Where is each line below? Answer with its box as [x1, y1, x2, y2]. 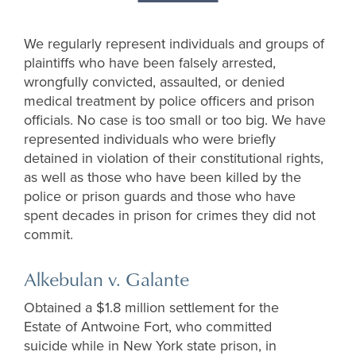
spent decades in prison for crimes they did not [24, 207, 315, 225]
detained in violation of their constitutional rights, [24, 149, 323, 168]
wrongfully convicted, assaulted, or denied [24, 73, 284, 91]
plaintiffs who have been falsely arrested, [24, 54, 276, 72]
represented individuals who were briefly [24, 130, 276, 149]
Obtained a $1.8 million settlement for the [24, 299, 279, 317]
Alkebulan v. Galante [24, 265, 189, 293]
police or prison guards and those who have [24, 188, 296, 206]
